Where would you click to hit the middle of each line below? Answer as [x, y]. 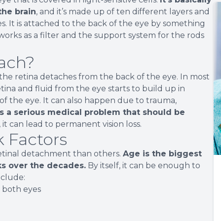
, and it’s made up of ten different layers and [123, 11]
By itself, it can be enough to [143, 165]
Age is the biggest [162, 153]
